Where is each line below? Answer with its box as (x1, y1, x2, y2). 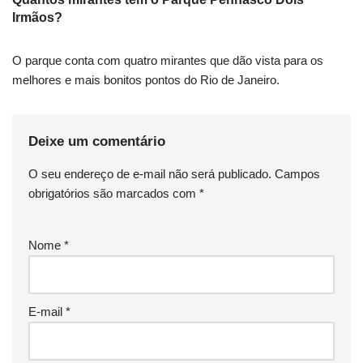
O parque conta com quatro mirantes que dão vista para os (12, 53, 323, 67)
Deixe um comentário (28, 133, 165, 149)
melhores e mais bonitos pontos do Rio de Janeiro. (12, 72, 280, 87)
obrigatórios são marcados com (28, 186, 199, 200)
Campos (275, 166, 320, 181)
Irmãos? (12, 10, 62, 24)
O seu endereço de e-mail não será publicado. (28, 166, 271, 181)
